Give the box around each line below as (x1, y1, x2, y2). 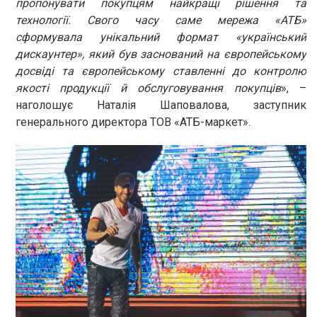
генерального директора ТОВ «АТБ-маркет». (16, 115, 250, 129)
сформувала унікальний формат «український (16, 30, 306, 44)
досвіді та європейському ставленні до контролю (16, 64, 306, 78)
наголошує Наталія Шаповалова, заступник (16, 98, 306, 112)
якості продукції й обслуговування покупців (16, 81, 281, 95)
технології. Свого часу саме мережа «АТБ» (16, 13, 306, 27)
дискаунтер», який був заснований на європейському (16, 47, 306, 61)
